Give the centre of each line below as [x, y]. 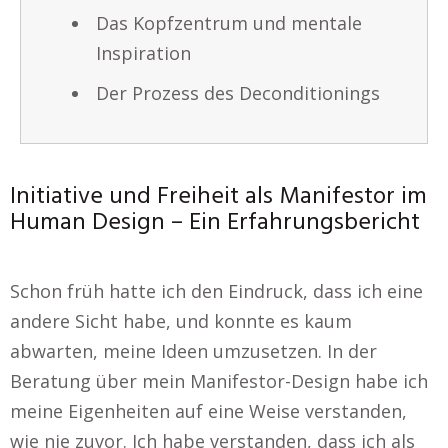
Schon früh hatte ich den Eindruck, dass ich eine [216, 291]
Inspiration [143, 53]
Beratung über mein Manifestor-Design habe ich [219, 381]
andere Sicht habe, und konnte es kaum [181, 321]
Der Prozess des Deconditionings [238, 93]
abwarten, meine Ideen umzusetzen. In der [193, 351]
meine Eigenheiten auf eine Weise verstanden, [208, 411]
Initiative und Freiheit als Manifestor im [218, 197]
